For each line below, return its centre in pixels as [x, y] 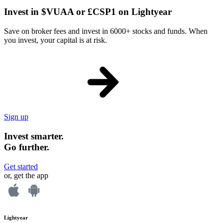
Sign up [16, 117]
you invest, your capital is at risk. [56, 40]
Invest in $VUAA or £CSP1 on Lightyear [88, 12]
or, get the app [26, 175]
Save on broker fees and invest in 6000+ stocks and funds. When [106, 31]
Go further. [27, 147]
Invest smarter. [34, 136]
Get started [21, 166]
